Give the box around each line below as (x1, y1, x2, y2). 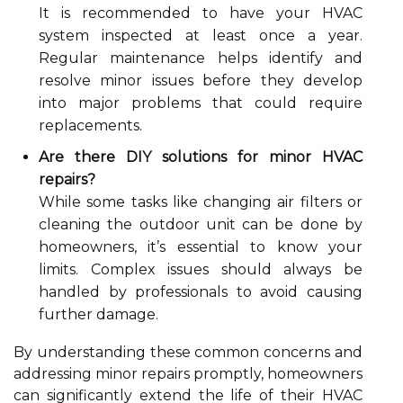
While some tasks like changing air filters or (39, 193, 363, 210)
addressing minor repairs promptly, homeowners (13, 365, 363, 382)
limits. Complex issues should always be (39, 261, 363, 278)
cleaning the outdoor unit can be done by (39, 216, 363, 233)
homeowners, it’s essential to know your (39, 238, 363, 255)
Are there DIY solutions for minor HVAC (39, 148, 363, 166)
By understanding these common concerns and (13, 344, 363, 361)
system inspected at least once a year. (39, 27, 363, 44)
